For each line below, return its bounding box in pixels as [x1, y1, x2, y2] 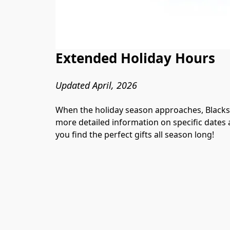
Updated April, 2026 [55, 79, 137, 91]
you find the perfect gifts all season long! [55, 128, 214, 140]
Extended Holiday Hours [55, 49, 215, 68]
